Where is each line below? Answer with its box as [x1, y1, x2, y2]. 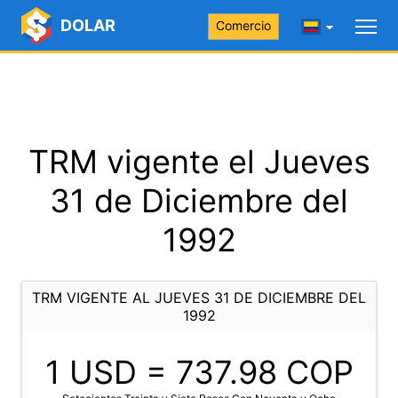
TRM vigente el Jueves [28, 142, 370, 181]
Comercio [216, 18, 271, 33]
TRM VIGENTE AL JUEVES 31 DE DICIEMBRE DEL [32, 289, 366, 306]
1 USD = [44, 353, 176, 392]
